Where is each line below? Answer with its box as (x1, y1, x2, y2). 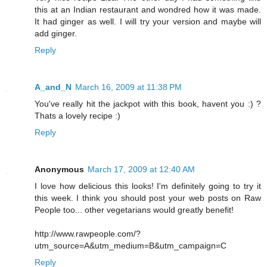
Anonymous (35, 164, 84, 175)
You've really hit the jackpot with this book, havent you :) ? (35, 99, 261, 109)
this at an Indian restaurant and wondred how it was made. (35, 5, 261, 15)
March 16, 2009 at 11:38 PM (75, 82, 182, 92)
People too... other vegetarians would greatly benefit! (35, 205, 234, 215)
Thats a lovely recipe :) (35, 111, 120, 121)
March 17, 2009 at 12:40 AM (88, 164, 195, 175)
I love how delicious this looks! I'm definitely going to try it (35, 181, 261, 191)
